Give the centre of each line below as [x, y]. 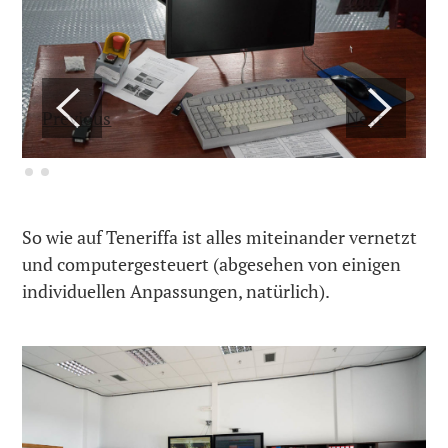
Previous [77, 118]
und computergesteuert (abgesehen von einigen [212, 264]
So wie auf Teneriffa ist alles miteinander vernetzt [220, 237]
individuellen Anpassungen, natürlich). [176, 291]
